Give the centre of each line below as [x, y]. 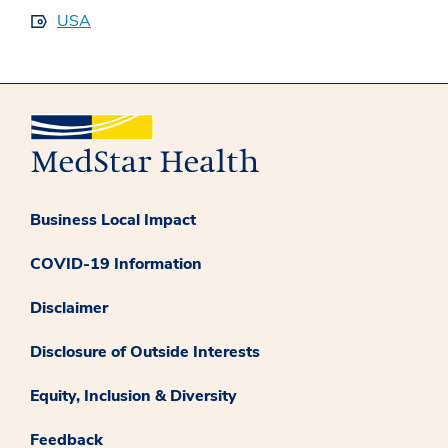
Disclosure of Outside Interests [145, 351]
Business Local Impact [113, 219]
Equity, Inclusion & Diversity [133, 395]
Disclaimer [69, 307]
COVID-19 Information [116, 263]
